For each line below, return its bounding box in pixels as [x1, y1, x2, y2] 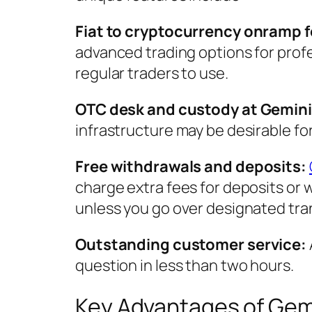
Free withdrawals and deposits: [75, 155, 306, 177]
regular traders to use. [75, 62, 228, 84]
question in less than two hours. [75, 254, 294, 276]
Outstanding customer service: [75, 233, 307, 255]
